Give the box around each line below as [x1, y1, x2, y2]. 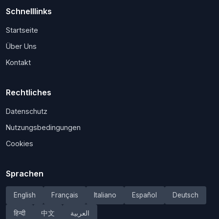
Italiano [94, 191, 116, 199]
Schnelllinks [6, 6, 52, 16]
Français [51, 191, 78, 199]
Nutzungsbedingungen [6, 123, 81, 131]
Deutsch [173, 191, 198, 199]
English [14, 191, 36, 199]
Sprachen [6, 168, 44, 178]
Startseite [6, 25, 38, 34]
